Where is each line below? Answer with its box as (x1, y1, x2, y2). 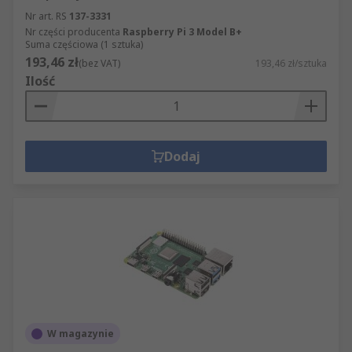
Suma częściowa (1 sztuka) (25, 38, 143, 51)
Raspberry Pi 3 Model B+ (123, 25, 242, 38)
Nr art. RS (25, 9, 67, 23)
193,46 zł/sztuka (255, 57, 327, 70)
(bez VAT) (79, 57, 120, 70)
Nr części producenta (25, 25, 120, 38)
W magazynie (47, 327, 114, 340)
